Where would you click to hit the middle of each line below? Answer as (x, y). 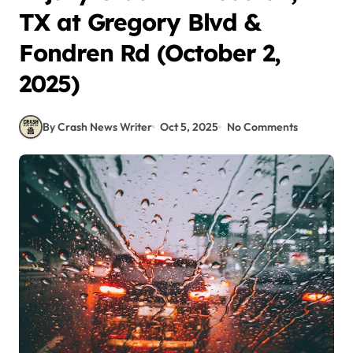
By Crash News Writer (97, 126)
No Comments (262, 126)
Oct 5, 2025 (190, 126)
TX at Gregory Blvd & (140, 22)
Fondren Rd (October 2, (150, 53)
